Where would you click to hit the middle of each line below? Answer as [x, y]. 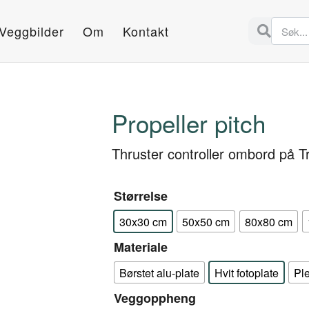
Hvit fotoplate [247, 272]
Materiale [141, 247]
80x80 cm [269, 221]
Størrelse [141, 196]
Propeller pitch [189, 123]
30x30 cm [143, 221]
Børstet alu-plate [159, 272]
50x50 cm [206, 221]
